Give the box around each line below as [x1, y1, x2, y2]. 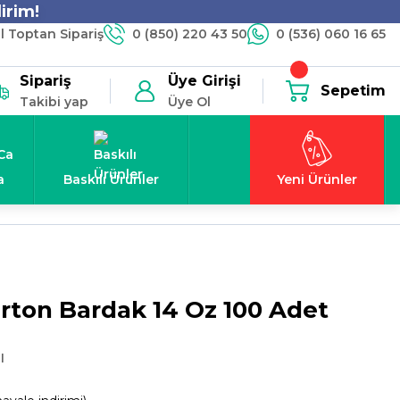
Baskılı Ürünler [63, 171, 159, 187]
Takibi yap [20, 94, 88, 110]
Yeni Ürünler [277, 171, 357, 187]
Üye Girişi [168, 72, 241, 89]
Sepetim [321, 82, 386, 99]
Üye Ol [168, 94, 211, 110]
